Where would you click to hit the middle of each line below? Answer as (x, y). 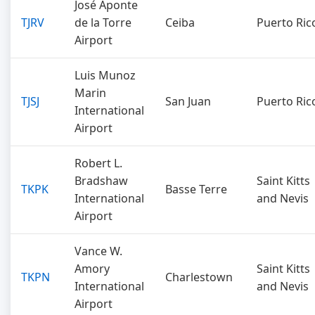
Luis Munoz (105, 75)
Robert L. (98, 163)
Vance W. (98, 251)
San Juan (188, 101)
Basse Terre (196, 189)
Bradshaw (101, 181)
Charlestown (199, 277)
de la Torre (103, 22)
